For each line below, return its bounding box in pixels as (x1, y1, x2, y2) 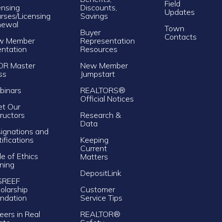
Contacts (164, 31, 197, 42)
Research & (80, 110, 121, 120)
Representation (80, 35, 135, 46)
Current (80, 143, 107, 153)
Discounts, (80, 2, 117, 12)
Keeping (80, 134, 109, 145)
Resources (80, 44, 119, 54)
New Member (80, 60, 128, 70)
